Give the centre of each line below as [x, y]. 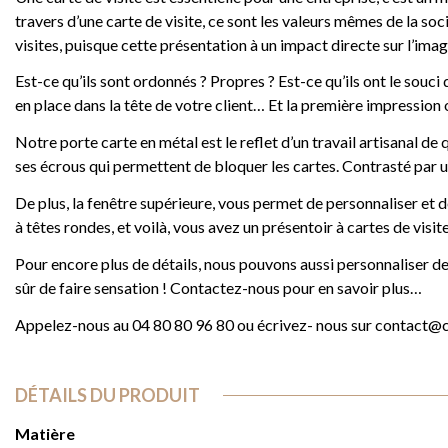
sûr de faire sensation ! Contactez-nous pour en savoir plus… [218, 287]
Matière [45, 433]
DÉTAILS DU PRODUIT [107, 394]
